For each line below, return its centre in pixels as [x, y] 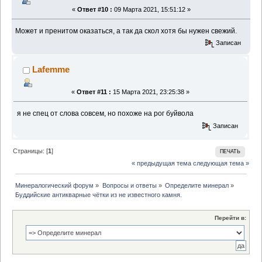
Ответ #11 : [94, 92]
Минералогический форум [55, 185]
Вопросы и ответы [129, 185]
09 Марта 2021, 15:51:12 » [151, 10]
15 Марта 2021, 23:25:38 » [150, 92]
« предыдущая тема [161, 163]
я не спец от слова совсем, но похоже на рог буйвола [106, 114]
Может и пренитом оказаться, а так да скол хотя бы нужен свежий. [126, 31]
